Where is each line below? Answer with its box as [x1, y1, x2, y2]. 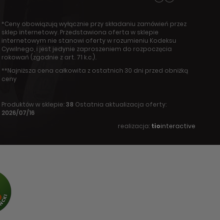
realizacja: [118, 122, 151, 130]
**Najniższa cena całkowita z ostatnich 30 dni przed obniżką [1, 66, 189, 75]
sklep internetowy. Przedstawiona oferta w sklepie [1, 28, 159, 36]
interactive [161, 122, 195, 130]
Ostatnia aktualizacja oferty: [74, 100, 167, 109]
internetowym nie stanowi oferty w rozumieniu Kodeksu [1, 36, 177, 45]
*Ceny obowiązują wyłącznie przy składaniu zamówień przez [1, 20, 187, 28]
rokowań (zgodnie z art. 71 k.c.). [1, 53, 97, 61]
